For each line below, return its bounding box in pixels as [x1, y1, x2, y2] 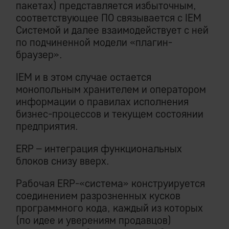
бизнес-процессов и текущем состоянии [16, 107, 203, 121]
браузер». [16, 48, 62, 61]
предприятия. [16, 120, 78, 133]
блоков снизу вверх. [16, 154, 109, 168]
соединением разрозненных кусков [16, 189, 180, 202]
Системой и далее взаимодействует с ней [16, 24, 209, 37]
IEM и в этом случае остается [16, 71, 151, 84]
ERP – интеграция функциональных [16, 142, 182, 155]
